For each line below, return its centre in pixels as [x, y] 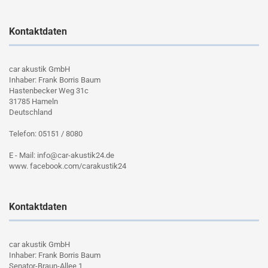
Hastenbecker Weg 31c [49, 91]
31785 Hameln [33, 101]
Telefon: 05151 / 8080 [46, 134]
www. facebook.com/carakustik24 [68, 166]
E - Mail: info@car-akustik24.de [62, 155]
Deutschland [31, 112]
